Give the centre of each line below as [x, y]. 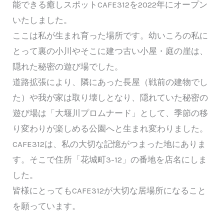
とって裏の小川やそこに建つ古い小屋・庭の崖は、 [110, 51]
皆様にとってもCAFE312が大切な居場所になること [109, 191]
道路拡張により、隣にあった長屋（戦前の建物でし [110, 82]
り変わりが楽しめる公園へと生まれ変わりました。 [110, 129]
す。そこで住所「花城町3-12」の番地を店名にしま [110, 160]
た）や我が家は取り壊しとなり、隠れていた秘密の [110, 98]
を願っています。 [46, 206]
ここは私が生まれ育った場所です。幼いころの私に [110, 36]
